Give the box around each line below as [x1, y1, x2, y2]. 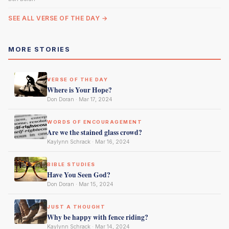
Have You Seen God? [47, 170, 110, 180]
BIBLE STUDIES [47, 162, 96, 167]
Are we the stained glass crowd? [47, 127, 142, 138]
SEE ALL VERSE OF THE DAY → [8, 14, 107, 22]
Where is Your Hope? [47, 85, 112, 95]
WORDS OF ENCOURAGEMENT [47, 119, 142, 125]
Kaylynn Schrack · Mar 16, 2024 [47, 139, 130, 145]
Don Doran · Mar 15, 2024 [47, 181, 113, 188]
